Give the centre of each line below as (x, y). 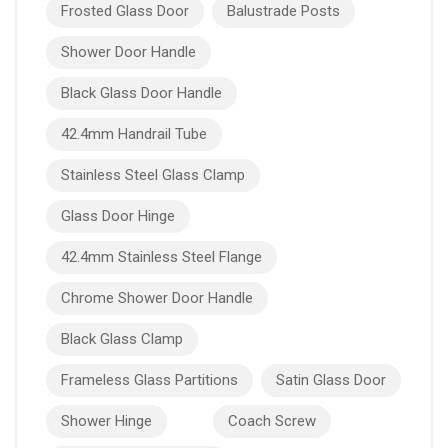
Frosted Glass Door (125, 11)
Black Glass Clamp (122, 339)
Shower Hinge (106, 421)
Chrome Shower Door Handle (157, 298)
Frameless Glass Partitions (149, 380)
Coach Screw (272, 421)
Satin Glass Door (331, 380)
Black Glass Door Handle (141, 93)
